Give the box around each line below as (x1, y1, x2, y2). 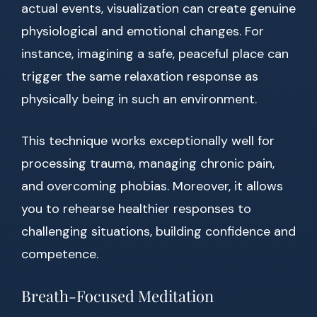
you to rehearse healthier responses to (21, 200, 251, 218)
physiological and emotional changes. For (21, 23, 264, 40)
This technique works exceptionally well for (21, 132, 275, 150)
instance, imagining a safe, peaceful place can (21, 45, 289, 63)
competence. (21, 246, 98, 263)
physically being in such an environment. (21, 91, 257, 108)
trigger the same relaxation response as (21, 68, 258, 86)
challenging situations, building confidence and (21, 223, 296, 241)
